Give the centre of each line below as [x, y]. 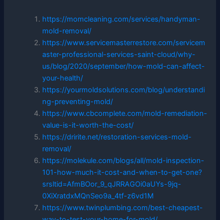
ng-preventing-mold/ [78, 101]
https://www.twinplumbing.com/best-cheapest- [123, 207]
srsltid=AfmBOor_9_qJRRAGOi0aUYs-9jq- [112, 184]
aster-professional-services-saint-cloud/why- [119, 54]
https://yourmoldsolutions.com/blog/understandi [124, 90]
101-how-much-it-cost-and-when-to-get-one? [122, 172]
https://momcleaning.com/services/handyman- [122, 19]
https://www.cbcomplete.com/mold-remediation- [125, 113]
